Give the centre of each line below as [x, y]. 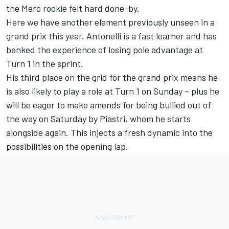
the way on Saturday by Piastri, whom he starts [98, 118]
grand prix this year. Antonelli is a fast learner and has [111, 36]
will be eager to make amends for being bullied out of [109, 105]
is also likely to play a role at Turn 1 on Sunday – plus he [113, 91]
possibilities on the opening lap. [67, 146]
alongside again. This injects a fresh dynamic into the [109, 132]
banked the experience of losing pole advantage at [105, 49]
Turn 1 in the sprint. [45, 63]
